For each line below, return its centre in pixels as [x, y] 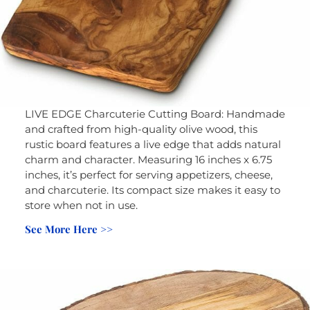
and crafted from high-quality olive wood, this [141, 129]
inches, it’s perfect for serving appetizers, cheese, [148, 174]
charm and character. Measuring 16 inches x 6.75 [148, 159]
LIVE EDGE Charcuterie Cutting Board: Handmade [155, 113]
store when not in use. [81, 205]
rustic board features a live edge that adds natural [153, 144]
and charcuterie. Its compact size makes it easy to [152, 190]
